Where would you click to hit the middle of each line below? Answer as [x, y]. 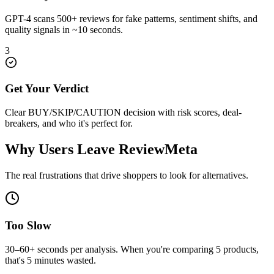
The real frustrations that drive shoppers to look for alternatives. [127, 175]
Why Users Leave [62, 149]
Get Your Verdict [47, 89]
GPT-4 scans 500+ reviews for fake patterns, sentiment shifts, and [131, 18]
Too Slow [28, 226]
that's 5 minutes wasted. [50, 261]
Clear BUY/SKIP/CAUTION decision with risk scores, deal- [123, 112]
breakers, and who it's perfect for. [69, 123]
